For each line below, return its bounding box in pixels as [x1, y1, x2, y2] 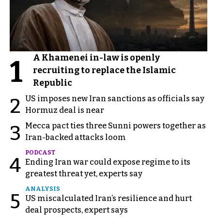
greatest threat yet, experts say [25, 169, 142, 178]
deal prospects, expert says [25, 205, 128, 215]
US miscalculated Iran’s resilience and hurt [25, 194, 192, 203]
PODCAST [25, 149, 55, 156]
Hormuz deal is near [25, 106, 104, 115]
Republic [33, 77, 72, 88]
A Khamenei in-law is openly [33, 52, 160, 63]
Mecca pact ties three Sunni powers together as [25, 121, 206, 130]
